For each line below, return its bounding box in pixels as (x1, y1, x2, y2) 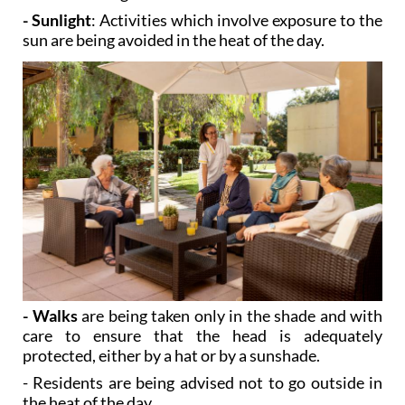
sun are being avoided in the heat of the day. (23, 29, 325, 50)
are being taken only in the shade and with (77, 305, 382, 325)
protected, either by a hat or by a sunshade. (23, 344, 320, 365)
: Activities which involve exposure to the (91, 9, 382, 30)
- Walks (23, 305, 78, 325)
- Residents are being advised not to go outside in (23, 372, 382, 392)
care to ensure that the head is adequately (23, 325, 382, 345)
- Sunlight (23, 9, 91, 30)
